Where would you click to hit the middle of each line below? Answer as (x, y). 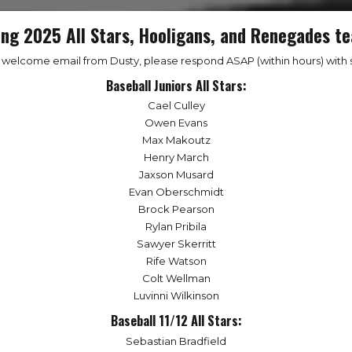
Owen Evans (176, 123)
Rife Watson (176, 261)
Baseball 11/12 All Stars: (176, 321)
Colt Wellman (176, 279)
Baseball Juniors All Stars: (176, 85)
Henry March (176, 158)
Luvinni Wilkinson (176, 296)
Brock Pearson (176, 209)
